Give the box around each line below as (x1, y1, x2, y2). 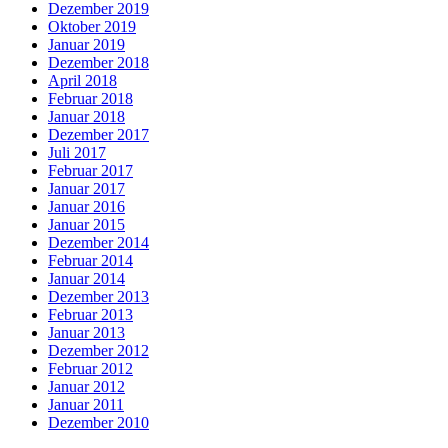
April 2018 (48, 71, 117, 89)
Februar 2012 (48, 359, 133, 377)
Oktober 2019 (48, 17, 136, 35)
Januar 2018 (48, 107, 125, 125)
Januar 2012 (48, 377, 125, 395)
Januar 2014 (48, 269, 125, 287)
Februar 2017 (48, 161, 133, 179)
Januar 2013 (48, 323, 125, 341)
